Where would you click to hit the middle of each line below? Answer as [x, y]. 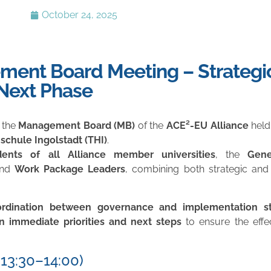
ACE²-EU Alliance [207, 126]
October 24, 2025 [80, 15]
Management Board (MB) [77, 126]
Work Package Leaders [70, 169]
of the [151, 126]
